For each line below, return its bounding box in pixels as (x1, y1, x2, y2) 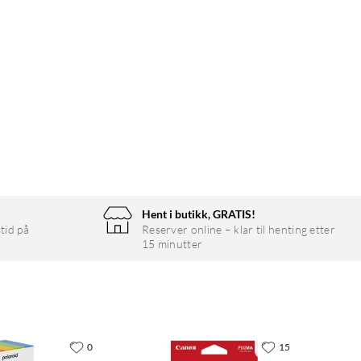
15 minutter (141, 237, 203, 251)
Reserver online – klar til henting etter (141, 222, 335, 237)
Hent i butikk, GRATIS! (141, 207, 255, 222)
